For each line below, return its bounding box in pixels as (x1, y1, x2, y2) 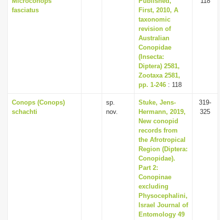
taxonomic (138, 16, 170, 23)
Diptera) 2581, (138, 62, 180, 70)
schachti (12, 108, 37, 115)
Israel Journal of (138, 201, 188, 209)
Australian (138, 34, 169, 42)
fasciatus (12, 6, 39, 14)
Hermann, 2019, (138, 108, 186, 115)
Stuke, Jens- (138, 99, 176, 106)
